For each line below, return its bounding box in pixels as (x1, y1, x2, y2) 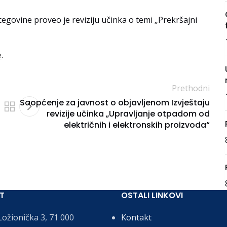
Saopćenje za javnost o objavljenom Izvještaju (20, 96, 210, 108)
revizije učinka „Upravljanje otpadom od (47, 107, 210, 120)
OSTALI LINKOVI (121, 190, 183, 201)
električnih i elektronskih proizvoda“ (64, 119, 210, 131)
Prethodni (172, 82, 210, 94)
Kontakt (121, 212, 152, 223)
